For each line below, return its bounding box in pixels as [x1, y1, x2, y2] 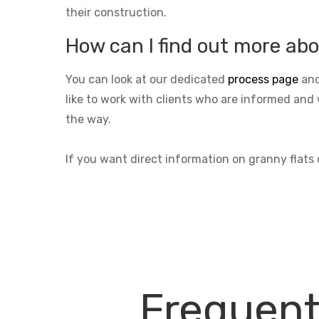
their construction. [66, 5, 167, 19]
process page [228, 72, 298, 86]
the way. [66, 112, 111, 126]
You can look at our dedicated [66, 72, 228, 86]
